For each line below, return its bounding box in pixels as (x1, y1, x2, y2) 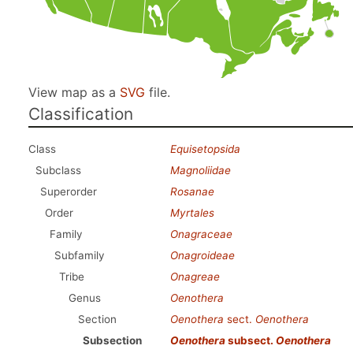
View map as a (28, 84, 120, 100)
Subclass (35, 164, 81, 176)
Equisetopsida (170, 143, 240, 155)
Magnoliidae (170, 164, 231, 176)
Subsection (83, 334, 142, 347)
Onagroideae (170, 249, 235, 262)
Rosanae (170, 185, 214, 198)
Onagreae (170, 270, 220, 283)
